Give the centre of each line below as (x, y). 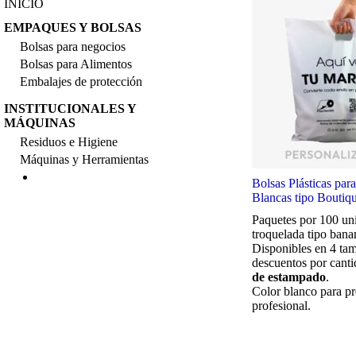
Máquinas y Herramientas (84, 159)
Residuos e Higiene (69, 142)
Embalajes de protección (81, 81)
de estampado (289, 277)
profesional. (282, 305)
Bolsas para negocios (73, 46)
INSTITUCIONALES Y (70, 108)
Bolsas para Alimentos (76, 64)
